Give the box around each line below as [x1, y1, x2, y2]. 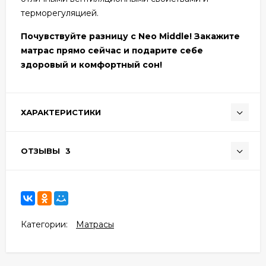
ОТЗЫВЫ [21, 145, 62, 156]
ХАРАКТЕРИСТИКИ [21, 107, 101, 117]
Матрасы [76, 218, 114, 230]
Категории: [21, 218, 68, 230]
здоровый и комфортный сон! [21, 59, 162, 70]
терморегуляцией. [21, 7, 99, 18]
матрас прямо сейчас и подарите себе [21, 45, 203, 56]
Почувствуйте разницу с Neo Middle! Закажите [21, 30, 240, 42]
